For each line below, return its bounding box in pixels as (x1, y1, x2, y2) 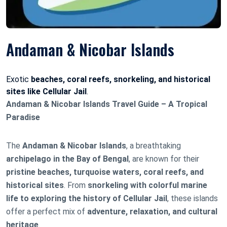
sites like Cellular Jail (6, 86, 87, 96)
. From (64, 180, 88, 190)
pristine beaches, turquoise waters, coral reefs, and (6, 167, 204, 177)
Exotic (6, 74, 31, 84)
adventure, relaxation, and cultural (87, 206, 217, 216)
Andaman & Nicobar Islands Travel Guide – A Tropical (6, 99, 207, 109)
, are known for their (129, 154, 199, 164)
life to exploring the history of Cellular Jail (6, 193, 167, 203)
